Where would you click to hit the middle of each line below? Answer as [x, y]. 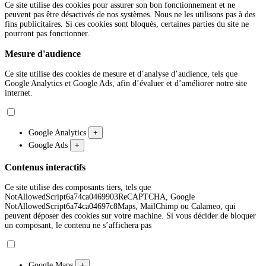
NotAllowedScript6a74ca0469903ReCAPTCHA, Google [100, 197]
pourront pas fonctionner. [47, 33]
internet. [19, 93]
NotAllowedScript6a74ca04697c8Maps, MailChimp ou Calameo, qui [120, 206]
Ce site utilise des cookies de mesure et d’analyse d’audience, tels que [121, 74]
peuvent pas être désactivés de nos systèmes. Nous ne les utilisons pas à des [130, 14]
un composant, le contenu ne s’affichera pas [78, 225]
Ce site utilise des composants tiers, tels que [78, 187]
